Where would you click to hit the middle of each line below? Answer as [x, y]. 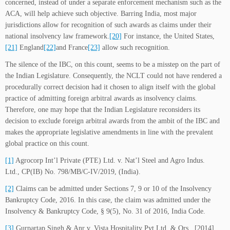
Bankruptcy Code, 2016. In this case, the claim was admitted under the [108, 200]
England [31, 48]
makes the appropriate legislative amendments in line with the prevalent [109, 132]
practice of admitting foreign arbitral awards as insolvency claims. [101, 99]
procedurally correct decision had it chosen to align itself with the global [110, 87]
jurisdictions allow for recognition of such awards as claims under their [108, 25]
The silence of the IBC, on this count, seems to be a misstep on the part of [113, 65]
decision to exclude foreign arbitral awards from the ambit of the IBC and [112, 121]
